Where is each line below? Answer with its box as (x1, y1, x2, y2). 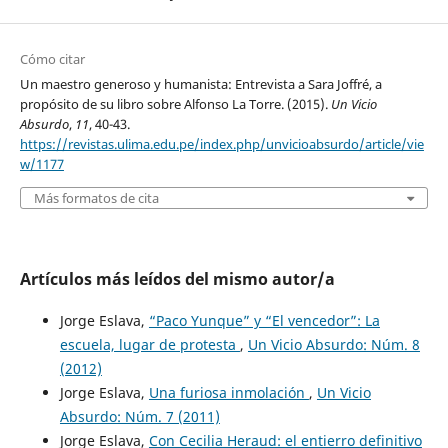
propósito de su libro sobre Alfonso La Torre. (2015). (19, 95, 331, 114)
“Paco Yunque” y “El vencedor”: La (148, 311, 380, 331)
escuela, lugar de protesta (59, 335, 240, 355)
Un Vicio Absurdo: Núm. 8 (247, 335, 420, 355)
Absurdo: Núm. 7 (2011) (59, 407, 220, 427)
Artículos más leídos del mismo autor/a (19, 268, 335, 291)
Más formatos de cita (33, 189, 159, 208)
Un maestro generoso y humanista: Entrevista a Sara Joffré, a (19, 75, 382, 94)
